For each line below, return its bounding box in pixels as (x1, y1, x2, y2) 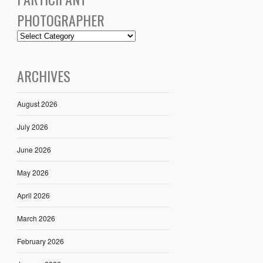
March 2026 (16, 213, 55, 223)
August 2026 (16, 98, 58, 109)
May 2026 (16, 167, 49, 177)
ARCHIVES (16, 65, 70, 86)
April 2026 (16, 190, 50, 200)
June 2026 (16, 144, 51, 154)
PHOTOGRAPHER (16, 9, 104, 31)
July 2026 (16, 121, 48, 131)
